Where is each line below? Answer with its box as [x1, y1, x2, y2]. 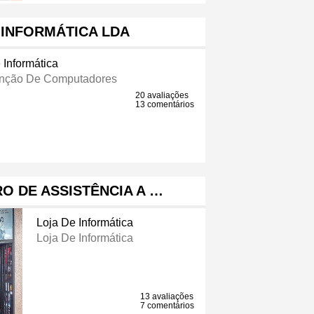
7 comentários [140, 301, 195, 311]
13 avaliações [140, 292, 194, 302]
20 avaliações [135, 90, 189, 101]
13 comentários [135, 100, 195, 110]
